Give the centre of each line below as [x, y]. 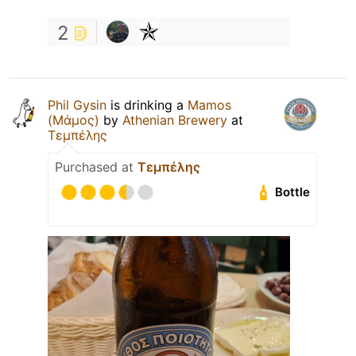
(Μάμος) [74, 120]
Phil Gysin [77, 104]
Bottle [293, 192]
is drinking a [147, 104]
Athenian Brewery [175, 120]
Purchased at [96, 166]
